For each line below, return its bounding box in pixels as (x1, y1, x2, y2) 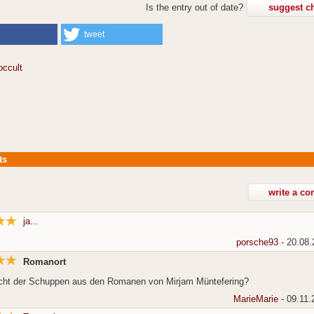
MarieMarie (233, 294, 278, 305)
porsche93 (235, 237, 278, 248)
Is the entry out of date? (146, 2, 246, 13)
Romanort (22, 257, 66, 268)
